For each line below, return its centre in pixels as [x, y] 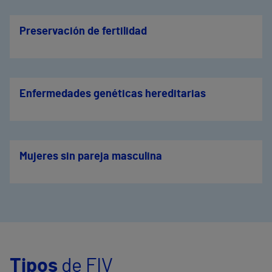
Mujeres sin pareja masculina [91, 157]
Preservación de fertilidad [83, 32]
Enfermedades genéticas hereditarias [113, 94]
